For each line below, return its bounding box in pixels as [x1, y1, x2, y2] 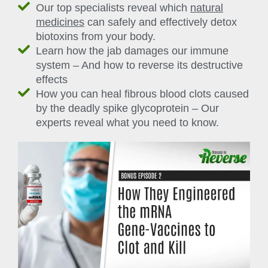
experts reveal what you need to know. [36, 117, 219, 129]
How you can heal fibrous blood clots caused [36, 88, 249, 100]
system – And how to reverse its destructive [36, 59, 243, 72]
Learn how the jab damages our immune [36, 45, 229, 57]
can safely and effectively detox [84, 16, 237, 29]
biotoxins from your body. [36, 31, 156, 43]
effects [36, 74, 68, 86]
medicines [36, 16, 84, 29]
